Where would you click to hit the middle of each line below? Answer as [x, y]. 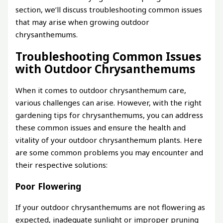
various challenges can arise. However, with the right [109, 103]
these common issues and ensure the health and [101, 128]
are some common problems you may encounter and [110, 153]
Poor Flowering [49, 186]
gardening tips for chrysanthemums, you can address [110, 115]
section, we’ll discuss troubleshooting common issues [109, 9]
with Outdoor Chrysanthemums [106, 69]
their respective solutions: [62, 165]
